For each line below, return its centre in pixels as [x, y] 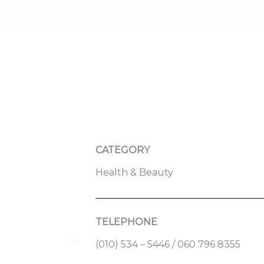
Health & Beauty [134, 172]
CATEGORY [123, 150]
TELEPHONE [126, 222]
